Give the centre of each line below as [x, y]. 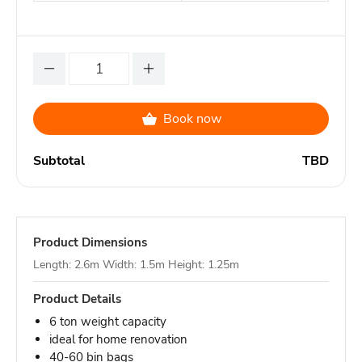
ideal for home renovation [118, 339]
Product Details [77, 299]
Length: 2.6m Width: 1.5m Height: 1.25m [136, 265]
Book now [192, 119]
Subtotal [59, 161]
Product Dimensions [90, 242]
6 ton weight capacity [108, 322]
